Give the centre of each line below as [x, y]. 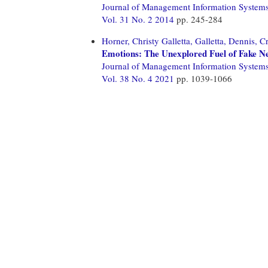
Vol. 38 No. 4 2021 [139, 78]
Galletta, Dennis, [226, 40]
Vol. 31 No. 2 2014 [139, 19]
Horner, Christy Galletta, [147, 40]
